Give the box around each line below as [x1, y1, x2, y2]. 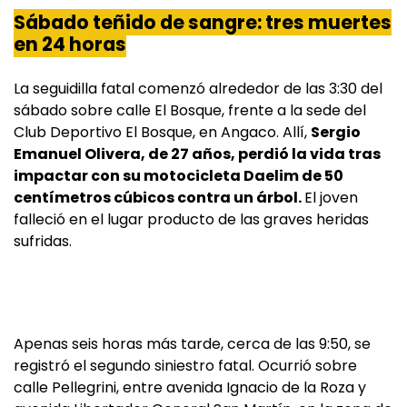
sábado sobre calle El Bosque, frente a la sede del [14, 100, 366, 122]
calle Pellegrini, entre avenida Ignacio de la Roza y [14, 377, 366, 399]
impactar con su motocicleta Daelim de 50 [14, 165, 343, 187]
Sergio [311, 122, 361, 144]
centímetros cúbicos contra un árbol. [14, 187, 304, 209]
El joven [304, 187, 358, 209]
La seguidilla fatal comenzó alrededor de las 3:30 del [14, 78, 382, 100]
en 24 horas [14, 31, 126, 58]
